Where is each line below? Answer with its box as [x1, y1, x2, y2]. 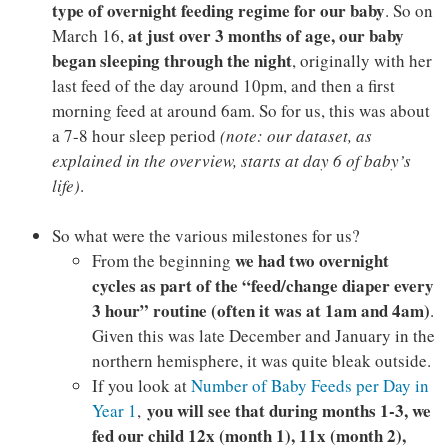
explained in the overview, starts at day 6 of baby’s [51, 149, 411, 173]
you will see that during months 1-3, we [146, 398, 431, 424]
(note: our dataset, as [219, 124, 372, 148]
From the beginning [91, 249, 235, 273]
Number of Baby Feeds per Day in [190, 374, 429, 398]
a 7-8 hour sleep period [51, 124, 220, 148]
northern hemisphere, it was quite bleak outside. [91, 349, 431, 373]
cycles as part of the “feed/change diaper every [91, 273, 434, 299]
